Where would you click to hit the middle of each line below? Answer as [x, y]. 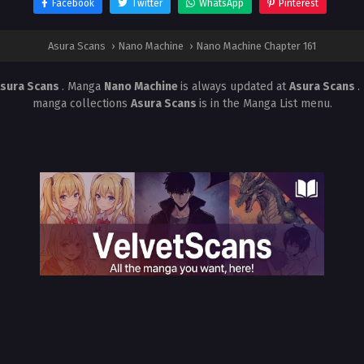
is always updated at [235, 87]
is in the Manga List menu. [265, 104]
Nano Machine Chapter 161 [256, 46]
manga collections [81, 104]
